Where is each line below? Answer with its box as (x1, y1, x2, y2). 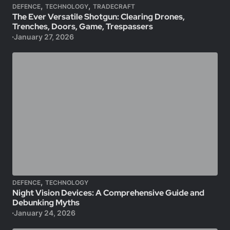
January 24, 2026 (13, 208, 75, 217)
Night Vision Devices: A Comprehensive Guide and (12, 187, 204, 198)
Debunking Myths (12, 197, 80, 208)
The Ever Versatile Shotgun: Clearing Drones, (12, 11, 185, 22)
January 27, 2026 (13, 32, 74, 41)
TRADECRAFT (93, 3, 135, 10)
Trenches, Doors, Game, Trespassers (12, 21, 153, 32)
